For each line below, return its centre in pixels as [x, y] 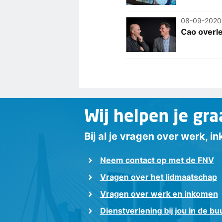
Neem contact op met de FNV [157, 160]
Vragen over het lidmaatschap [158, 177]
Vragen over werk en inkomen [159, 194]
